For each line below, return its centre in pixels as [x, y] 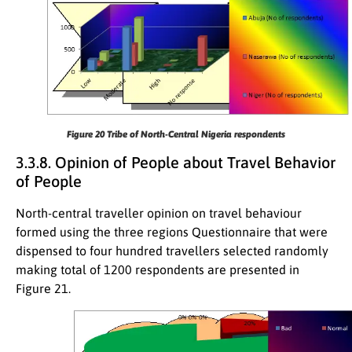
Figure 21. [43, 288]
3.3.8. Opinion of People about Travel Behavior [176, 162]
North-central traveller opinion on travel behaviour [159, 213]
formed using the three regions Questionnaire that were [172, 231]
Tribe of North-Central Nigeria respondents [196, 134]
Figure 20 [87, 134]
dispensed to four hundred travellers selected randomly [172, 250]
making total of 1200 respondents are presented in [158, 269]
